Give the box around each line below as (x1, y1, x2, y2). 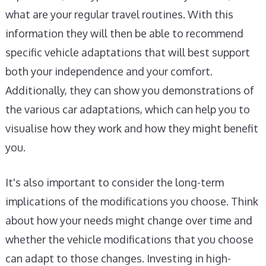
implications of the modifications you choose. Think (5, 195, 258, 208)
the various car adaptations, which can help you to (5, 103, 250, 116)
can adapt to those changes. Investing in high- (5, 252, 231, 265)
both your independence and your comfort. (5, 65, 213, 78)
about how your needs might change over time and (5, 214, 252, 227)
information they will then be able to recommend (5, 27, 243, 40)
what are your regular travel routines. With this (5, 8, 233, 21)
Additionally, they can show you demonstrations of (5, 84, 254, 97)
